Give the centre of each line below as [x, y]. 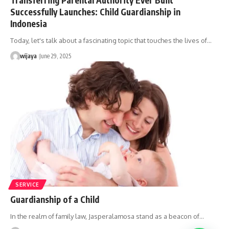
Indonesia [29, 23]
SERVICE [27, 184]
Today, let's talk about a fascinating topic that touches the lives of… [111, 40]
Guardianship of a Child [55, 199]
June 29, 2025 [55, 56]
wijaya [28, 56]
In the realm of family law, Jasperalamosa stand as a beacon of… [107, 216]
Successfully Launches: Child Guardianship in [95, 12]
